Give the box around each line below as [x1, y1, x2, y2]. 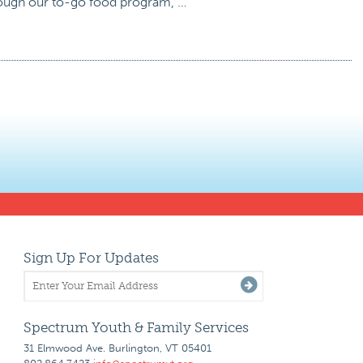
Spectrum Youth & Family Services [23, 319, 249, 335]
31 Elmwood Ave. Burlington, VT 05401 [23, 342, 211, 354]
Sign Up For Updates [23, 250, 159, 266]
